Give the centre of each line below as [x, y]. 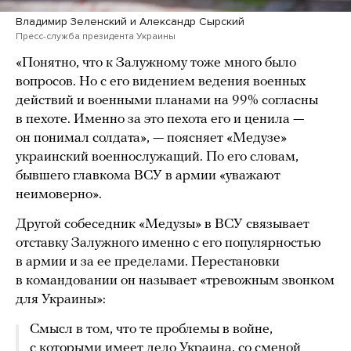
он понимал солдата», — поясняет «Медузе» [151, 138]
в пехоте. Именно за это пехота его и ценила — [160, 119]
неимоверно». [59, 194]
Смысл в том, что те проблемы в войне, [151, 329]
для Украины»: [61, 299]
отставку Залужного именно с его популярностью [168, 243]
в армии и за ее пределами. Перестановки [148, 262]
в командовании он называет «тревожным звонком [175, 280]
